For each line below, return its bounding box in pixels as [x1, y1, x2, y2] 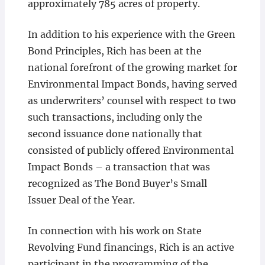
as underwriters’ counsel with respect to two [27, 95, 236, 107]
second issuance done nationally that [27, 128, 202, 140]
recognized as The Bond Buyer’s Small [27, 177, 207, 190]
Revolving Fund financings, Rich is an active [27, 241, 234, 254]
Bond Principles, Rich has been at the [27, 45, 202, 57]
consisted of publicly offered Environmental [27, 144, 234, 157]
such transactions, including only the [27, 111, 202, 124]
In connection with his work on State [27, 225, 202, 237]
